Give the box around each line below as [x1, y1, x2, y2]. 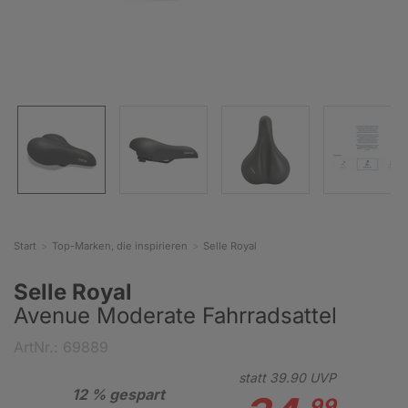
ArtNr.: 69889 [14, 338, 108, 356]
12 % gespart [72, 385, 165, 403]
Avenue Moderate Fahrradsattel [14, 302, 337, 329]
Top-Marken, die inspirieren [52, 240, 188, 252]
